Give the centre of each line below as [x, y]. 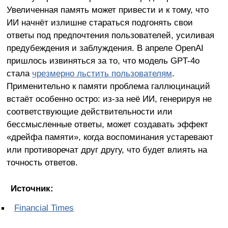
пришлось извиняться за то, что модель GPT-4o [103, 60]
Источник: [32, 188]
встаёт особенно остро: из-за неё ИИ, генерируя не [109, 98]
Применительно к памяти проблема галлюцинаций [108, 86]
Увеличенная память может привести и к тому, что [107, 9]
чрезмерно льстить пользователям [102, 73]
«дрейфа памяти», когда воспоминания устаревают [110, 137]
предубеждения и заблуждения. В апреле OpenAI [105, 48]
